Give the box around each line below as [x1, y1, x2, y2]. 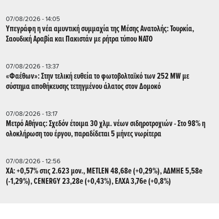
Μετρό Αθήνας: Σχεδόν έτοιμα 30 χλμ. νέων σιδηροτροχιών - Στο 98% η [6, 118, 205, 130]
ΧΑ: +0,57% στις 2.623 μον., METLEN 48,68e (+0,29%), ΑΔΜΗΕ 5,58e [6, 165, 202, 177]
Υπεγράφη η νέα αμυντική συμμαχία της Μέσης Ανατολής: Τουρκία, [6, 23, 194, 35]
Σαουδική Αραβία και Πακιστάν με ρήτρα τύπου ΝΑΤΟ [6, 33, 153, 45]
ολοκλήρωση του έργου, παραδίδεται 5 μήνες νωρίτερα [6, 128, 161, 140]
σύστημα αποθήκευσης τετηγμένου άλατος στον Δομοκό [6, 81, 161, 92]
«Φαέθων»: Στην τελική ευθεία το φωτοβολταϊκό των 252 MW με [6, 70, 189, 82]
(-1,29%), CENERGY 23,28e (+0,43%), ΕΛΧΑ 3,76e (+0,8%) [6, 175, 171, 187]
